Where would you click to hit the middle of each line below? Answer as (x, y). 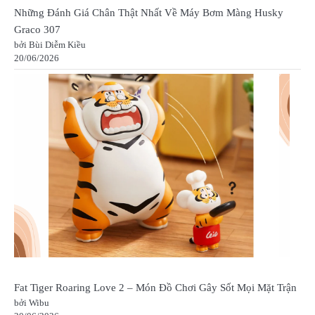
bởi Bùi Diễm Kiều (50, 44)
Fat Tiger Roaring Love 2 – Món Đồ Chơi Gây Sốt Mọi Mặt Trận (155, 287)
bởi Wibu (32, 302)
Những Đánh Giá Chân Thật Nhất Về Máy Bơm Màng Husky (149, 12)
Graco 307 (37, 29)
